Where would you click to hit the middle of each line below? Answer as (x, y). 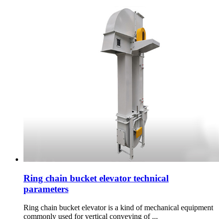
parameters (46, 189)
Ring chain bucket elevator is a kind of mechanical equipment (118, 208)
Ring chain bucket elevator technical (96, 178)
